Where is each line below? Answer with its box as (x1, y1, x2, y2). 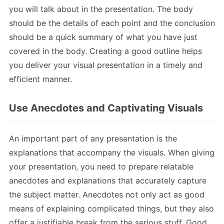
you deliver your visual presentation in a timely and (9, 59, 202, 70)
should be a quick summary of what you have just (9, 31, 197, 42)
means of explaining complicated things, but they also (9, 203, 214, 213)
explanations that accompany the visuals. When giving (9, 147, 214, 157)
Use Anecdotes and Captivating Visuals (9, 101, 203, 114)
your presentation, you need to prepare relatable (9, 161, 193, 171)
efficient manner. (9, 73, 72, 84)
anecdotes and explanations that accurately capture (9, 175, 206, 185)
